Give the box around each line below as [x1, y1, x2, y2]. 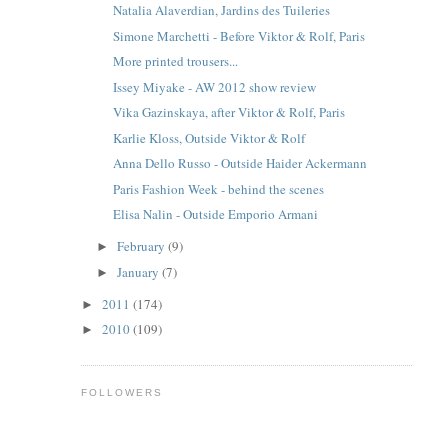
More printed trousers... [113, 52, 239, 71]
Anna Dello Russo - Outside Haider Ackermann [113, 154, 368, 173]
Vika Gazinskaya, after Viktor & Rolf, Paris [113, 103, 346, 122]
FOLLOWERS [80, 386, 163, 398]
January [117, 262, 163, 281]
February [117, 237, 169, 256]
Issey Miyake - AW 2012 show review [113, 77, 317, 96]
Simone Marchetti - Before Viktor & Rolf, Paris [113, 26, 366, 45]
